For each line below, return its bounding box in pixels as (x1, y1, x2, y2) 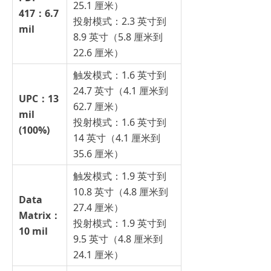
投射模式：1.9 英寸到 (73, 217, 166, 230)
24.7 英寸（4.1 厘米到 (73, 84, 168, 98)
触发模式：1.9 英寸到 (73, 169, 166, 183)
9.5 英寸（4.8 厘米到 (73, 232, 163, 246)
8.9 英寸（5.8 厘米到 (73, 30, 163, 44)
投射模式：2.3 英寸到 (73, 15, 166, 28)
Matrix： (19, 209, 60, 223)
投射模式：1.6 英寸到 (73, 116, 166, 129)
